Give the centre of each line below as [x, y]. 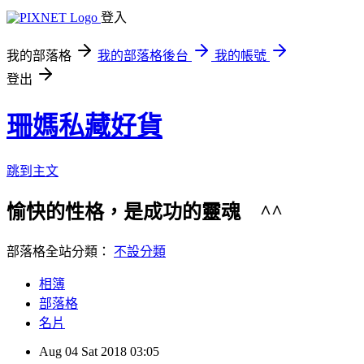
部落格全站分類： [60, 251]
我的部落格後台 [143, 56]
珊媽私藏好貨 [84, 126]
